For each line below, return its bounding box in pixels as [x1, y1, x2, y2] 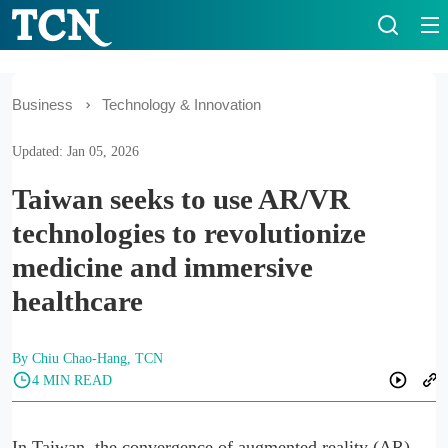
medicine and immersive [12, 251, 313, 283]
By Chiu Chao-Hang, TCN [12, 350, 163, 366]
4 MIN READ [32, 371, 112, 388]
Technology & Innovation [102, 97, 261, 113]
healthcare [12, 285, 143, 317]
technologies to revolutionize [12, 217, 366, 249]
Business [12, 97, 73, 113]
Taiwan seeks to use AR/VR [12, 183, 350, 215]
